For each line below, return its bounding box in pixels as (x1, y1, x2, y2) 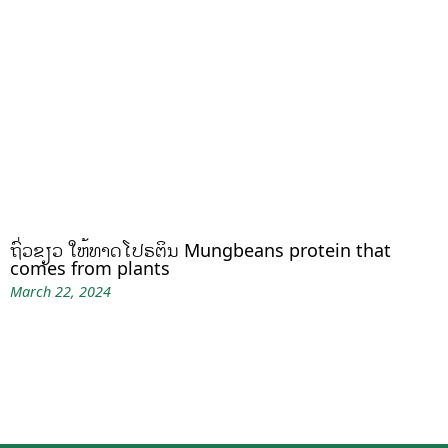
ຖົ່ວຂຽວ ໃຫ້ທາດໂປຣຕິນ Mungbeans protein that (10, 238, 391, 263)
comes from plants (10, 256, 170, 281)
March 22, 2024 (10, 282, 111, 302)
